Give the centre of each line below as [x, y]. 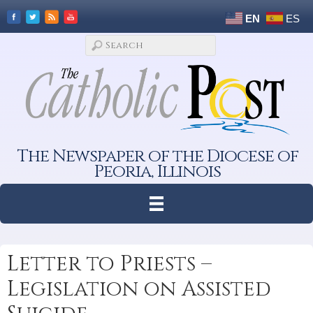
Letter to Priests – [109, 264]
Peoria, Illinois [158, 171]
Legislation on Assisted [139, 289]
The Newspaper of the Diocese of [158, 156]
